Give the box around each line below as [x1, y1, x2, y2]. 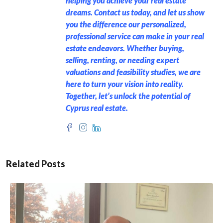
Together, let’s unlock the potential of [66, 91, 190, 101]
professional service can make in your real [66, 31, 204, 41]
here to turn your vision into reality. [66, 79, 184, 89]
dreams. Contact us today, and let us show [66, 7, 205, 17]
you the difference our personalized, [66, 19, 186, 29]
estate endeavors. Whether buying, [66, 43, 184, 53]
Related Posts [6, 158, 65, 169]
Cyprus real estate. [66, 103, 128, 112]
